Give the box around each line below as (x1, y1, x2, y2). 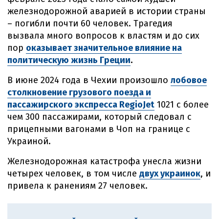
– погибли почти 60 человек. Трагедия (7, 18, 173, 29)
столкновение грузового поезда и (7, 87, 151, 98)
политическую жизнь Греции (7, 55, 131, 66)
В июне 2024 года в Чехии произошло (7, 75, 171, 86)
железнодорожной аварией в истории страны (7, 6, 206, 17)
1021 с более (154, 99, 209, 110)
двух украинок (139, 168, 200, 179)
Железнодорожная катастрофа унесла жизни (7, 156, 201, 167)
